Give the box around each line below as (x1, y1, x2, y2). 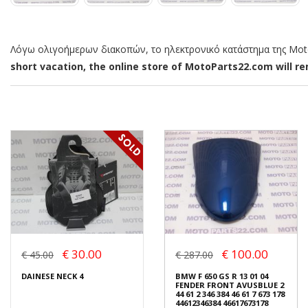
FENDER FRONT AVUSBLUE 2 (175, 279, 284, 290)
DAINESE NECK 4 (21, 270, 83, 281)
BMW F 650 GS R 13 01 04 (175, 270, 268, 281)
